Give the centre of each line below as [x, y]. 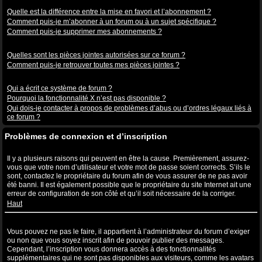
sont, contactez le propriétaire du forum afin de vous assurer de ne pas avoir [127, 176]
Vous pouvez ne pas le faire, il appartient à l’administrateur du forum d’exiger [128, 232]
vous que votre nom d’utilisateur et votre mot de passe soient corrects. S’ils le [129, 167]
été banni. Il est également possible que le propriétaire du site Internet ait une [129, 185]
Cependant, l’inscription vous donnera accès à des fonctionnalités [111, 249]
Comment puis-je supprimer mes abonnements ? [85, 32]
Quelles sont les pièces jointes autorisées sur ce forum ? [96, 55]
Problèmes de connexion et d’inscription [86, 136]
